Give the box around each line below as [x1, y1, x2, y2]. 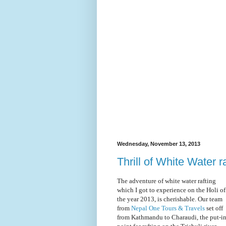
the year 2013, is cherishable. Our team [117, 195, 222, 203]
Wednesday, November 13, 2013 [117, 141, 200, 147]
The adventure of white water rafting [117, 177, 216, 185]
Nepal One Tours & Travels [131, 204, 205, 212]
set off [206, 204, 223, 212]
